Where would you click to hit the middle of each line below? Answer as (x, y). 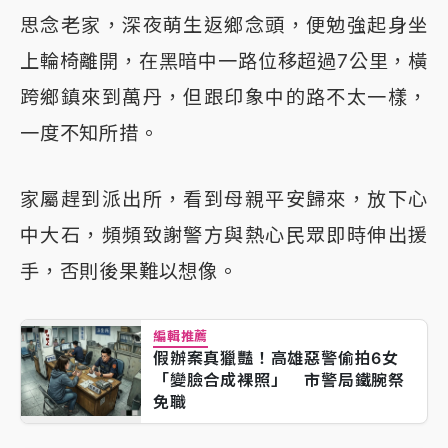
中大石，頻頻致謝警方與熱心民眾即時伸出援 (224, 234)
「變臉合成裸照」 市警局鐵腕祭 (279, 379)
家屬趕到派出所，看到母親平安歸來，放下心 (224, 198)
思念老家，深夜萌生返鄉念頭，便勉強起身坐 (224, 24)
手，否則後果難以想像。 (129, 270)
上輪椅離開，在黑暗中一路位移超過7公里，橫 (224, 60)
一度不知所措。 (89, 132)
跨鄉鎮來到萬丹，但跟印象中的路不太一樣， (224, 96)
